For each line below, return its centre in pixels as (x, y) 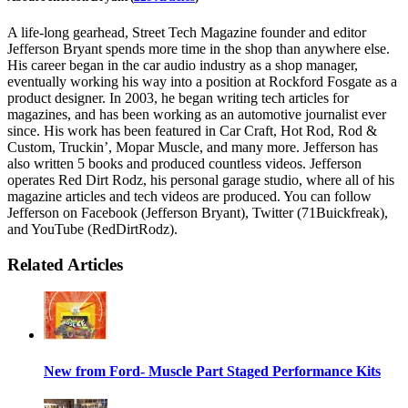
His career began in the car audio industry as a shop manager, (183, 66)
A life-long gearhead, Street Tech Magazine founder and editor (187, 33)
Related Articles (65, 264)
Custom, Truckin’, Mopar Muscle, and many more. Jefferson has (193, 148)
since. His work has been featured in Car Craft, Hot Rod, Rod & (192, 131)
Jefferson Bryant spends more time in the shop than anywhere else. (199, 49)
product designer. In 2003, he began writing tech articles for (178, 98)
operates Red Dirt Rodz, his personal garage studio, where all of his (201, 180)
